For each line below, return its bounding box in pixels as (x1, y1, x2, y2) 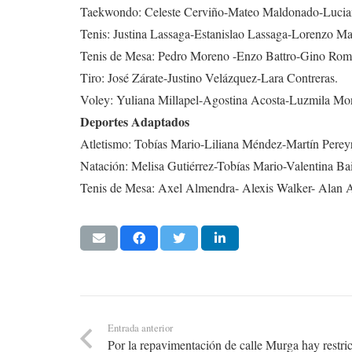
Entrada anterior (108, 321, 174, 335)
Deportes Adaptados (80, 112, 189, 131)
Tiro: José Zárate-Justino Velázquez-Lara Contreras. (80, 69, 338, 86)
